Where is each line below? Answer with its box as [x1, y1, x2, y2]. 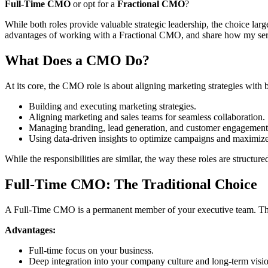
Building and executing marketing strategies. [29, 101, 196, 112]
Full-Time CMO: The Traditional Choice [5, 176, 257, 193]
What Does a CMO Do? [5, 53, 150, 69]
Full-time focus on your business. [29, 245, 154, 256]
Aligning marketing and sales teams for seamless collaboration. [29, 112, 265, 123]
